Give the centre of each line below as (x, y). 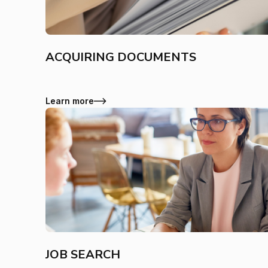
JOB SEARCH (83, 255)
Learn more (70, 101)
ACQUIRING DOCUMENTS (121, 57)
